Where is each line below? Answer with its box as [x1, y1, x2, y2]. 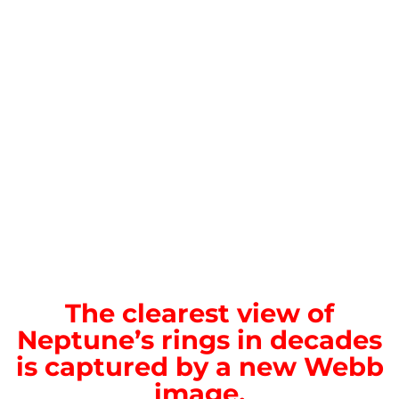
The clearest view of [65, 297, 334, 329]
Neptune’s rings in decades [17, 323, 382, 355]
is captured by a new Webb [15, 350, 384, 382]
